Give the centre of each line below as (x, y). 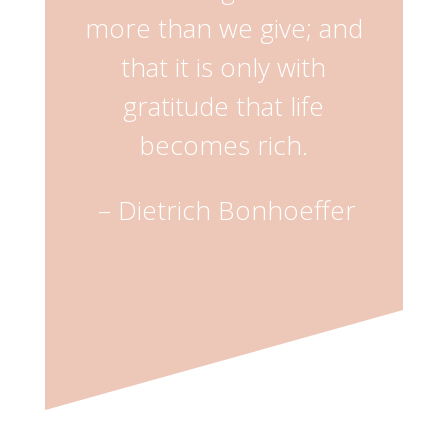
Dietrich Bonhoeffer (234, 210)
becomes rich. (224, 145)
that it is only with (224, 67)
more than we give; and (223, 28)
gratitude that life (224, 106)
